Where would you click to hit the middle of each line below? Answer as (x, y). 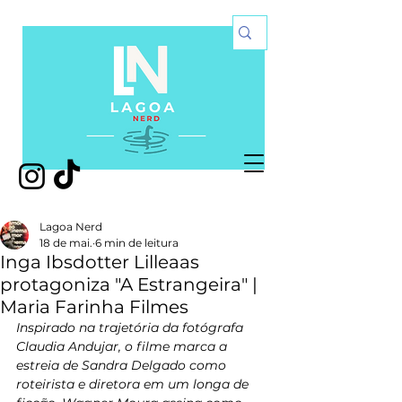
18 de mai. (66, 243)
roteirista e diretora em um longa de (134, 384)
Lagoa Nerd (71, 227)
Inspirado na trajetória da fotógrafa (131, 328)
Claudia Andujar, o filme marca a (123, 346)
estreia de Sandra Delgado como (123, 365)
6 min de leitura (137, 243)
